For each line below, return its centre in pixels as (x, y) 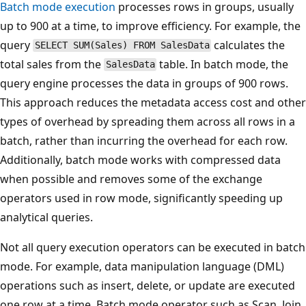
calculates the (248, 45)
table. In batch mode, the (223, 64)
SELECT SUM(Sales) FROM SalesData (122, 45)
